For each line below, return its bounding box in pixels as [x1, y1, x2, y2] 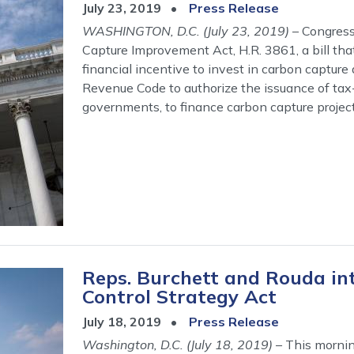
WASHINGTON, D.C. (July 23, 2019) [82, 22, 289, 39]
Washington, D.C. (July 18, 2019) [82, 336, 273, 352]
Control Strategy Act [82, 284, 277, 308]
